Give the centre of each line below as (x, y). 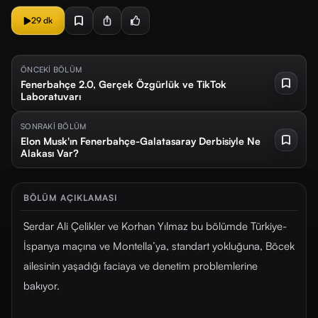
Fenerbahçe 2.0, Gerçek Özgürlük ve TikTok (124, 84)
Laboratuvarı (51, 96)
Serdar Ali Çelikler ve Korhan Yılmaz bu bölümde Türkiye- (155, 226)
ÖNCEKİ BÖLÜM (51, 70)
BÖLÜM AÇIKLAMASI (71, 198)
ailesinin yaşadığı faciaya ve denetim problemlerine (141, 266)
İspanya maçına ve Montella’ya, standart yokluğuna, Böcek (159, 246)
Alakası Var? (50, 153)
